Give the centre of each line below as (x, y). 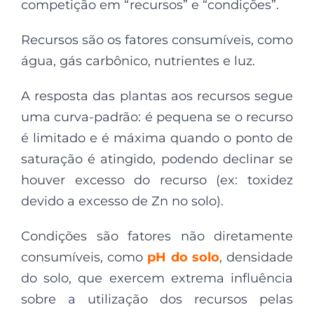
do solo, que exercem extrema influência (157, 279)
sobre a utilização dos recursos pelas (157, 300)
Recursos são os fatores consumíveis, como (157, 40)
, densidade (256, 258)
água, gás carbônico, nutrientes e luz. (138, 61)
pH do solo (183, 258)
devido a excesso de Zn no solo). (122, 202)
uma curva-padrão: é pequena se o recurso (157, 117)
